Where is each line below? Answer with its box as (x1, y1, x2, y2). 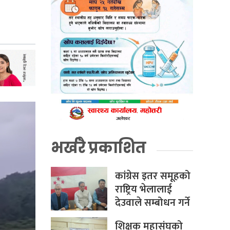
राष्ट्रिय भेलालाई (114, 181, 172, 199)
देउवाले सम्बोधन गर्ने (114, 194, 190, 212)
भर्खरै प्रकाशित (50, 138, 146, 159)
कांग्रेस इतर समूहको (114, 167, 190, 185)
